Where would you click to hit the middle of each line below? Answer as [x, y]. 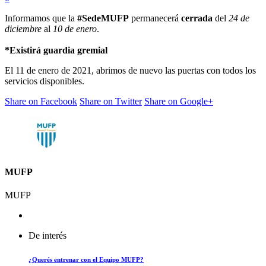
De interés [47, 236]
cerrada [197, 18]
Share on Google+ [179, 101]
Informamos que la [41, 18]
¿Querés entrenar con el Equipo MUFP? [86, 260]
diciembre [24, 28]
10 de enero [75, 28]
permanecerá [155, 18]
